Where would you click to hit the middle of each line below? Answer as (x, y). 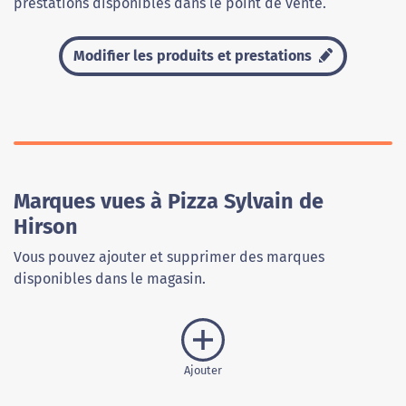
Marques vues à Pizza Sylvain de (169, 201)
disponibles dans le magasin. (110, 279)
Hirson (46, 227)
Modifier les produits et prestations (195, 56)
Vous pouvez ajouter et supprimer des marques (169, 257)
